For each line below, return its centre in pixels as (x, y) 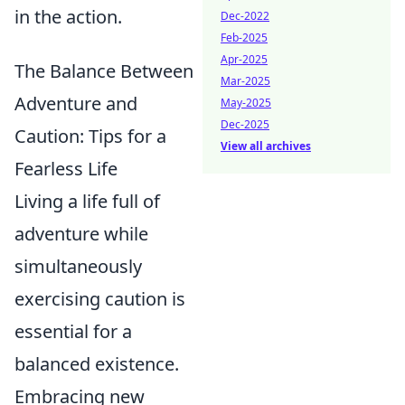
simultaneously (78, 266)
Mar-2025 (245, 81)
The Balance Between (104, 71)
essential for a (73, 331)
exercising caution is (100, 299)
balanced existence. (97, 364)
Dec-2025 (245, 124)
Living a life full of (87, 201)
